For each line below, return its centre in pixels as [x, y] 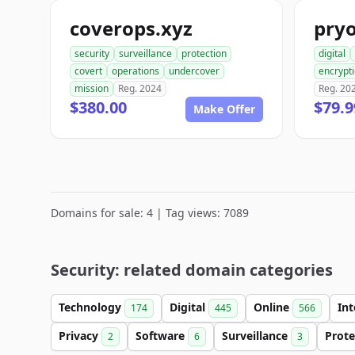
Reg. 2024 [140, 88]
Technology [92, 307]
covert [88, 71]
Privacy [80, 336]
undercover [194, 71]
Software [162, 336]
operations [136, 71]
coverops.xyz [131, 28]
